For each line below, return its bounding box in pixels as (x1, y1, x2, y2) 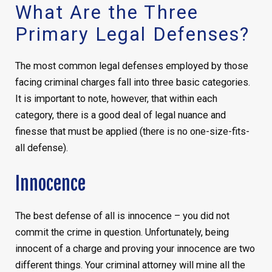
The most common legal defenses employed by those (15, 60, 248, 72)
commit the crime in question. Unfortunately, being (15, 226, 229, 239)
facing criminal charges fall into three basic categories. (15, 76, 250, 89)
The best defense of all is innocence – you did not (15, 210, 229, 222)
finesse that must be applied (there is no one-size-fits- (15, 126, 250, 138)
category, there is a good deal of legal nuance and (15, 109, 226, 121)
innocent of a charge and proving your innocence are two (15, 243, 255, 255)
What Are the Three (15, 1, 199, 24)
